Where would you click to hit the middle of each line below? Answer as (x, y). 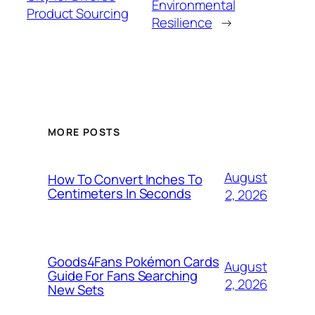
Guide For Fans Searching (123, 276)
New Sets (76, 290)
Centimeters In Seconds (120, 194)
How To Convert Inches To (125, 180)
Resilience (182, 22)
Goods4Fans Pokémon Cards (134, 262)
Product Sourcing (78, 14)
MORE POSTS (84, 132)
